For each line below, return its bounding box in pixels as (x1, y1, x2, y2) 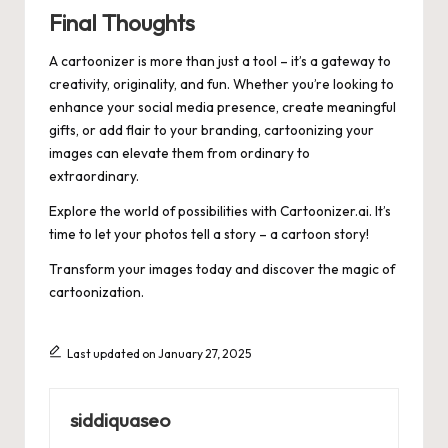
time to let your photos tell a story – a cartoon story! (49, 224, 369, 243)
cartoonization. (49, 282, 144, 301)
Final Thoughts (49, 8, 195, 37)
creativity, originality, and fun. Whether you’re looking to (49, 74, 394, 93)
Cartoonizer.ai (280, 201, 369, 220)
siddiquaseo (70, 407, 170, 432)
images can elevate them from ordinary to (49, 143, 310, 162)
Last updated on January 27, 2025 (66, 345, 251, 361)
